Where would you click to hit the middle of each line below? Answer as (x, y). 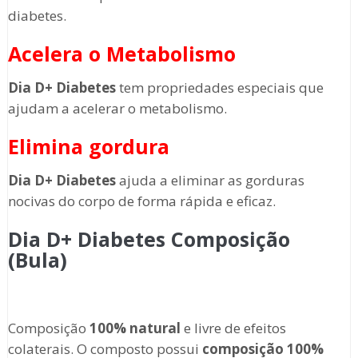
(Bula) (37, 260)
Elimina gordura (88, 147)
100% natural (135, 328)
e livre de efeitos (233, 328)
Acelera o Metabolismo (121, 54)
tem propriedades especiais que (219, 88)
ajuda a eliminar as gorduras (210, 181)
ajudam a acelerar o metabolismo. (117, 109)
